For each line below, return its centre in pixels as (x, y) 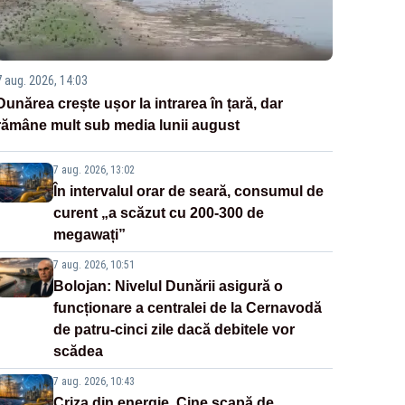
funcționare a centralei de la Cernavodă (187, 308)
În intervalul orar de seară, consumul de (188, 192)
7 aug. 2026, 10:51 (94, 265)
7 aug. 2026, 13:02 (94, 170)
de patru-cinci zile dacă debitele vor (174, 330)
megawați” (89, 235)
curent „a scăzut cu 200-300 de (158, 213)
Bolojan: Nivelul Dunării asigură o (168, 287)
